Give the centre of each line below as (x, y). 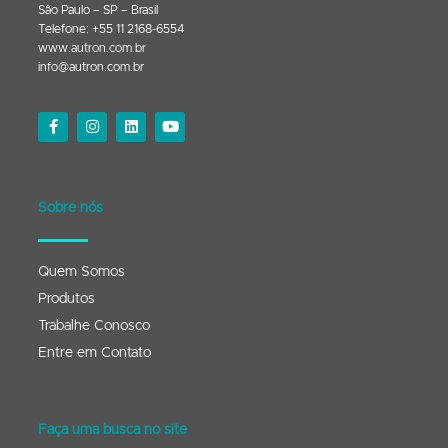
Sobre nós (70, 207)
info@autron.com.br (91, 67)
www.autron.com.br (92, 48)
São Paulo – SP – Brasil (98, 10)
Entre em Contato (94, 352)
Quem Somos (81, 271)
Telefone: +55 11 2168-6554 (111, 29)
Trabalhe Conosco (94, 325)
